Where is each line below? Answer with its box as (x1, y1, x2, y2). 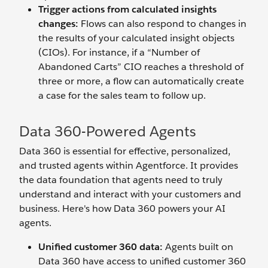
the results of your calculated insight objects (38, 32, 234, 44)
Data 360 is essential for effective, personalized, (19, 145, 230, 157)
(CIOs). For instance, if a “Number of (38, 46, 200, 59)
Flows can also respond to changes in (78, 17, 246, 30)
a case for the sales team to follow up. (38, 89, 206, 102)
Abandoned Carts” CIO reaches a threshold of (38, 60, 243, 73)
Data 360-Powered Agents (19, 122, 196, 141)
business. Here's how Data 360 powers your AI (19, 202, 226, 215)
